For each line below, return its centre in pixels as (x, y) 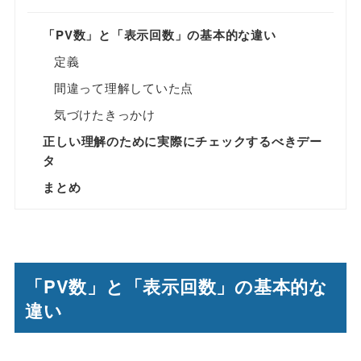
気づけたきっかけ (104, 114)
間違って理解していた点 (124, 88)
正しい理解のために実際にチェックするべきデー (183, 141)
